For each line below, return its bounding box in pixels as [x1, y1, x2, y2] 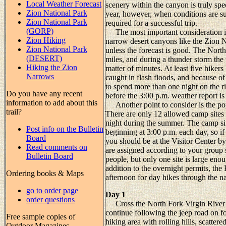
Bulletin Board [26, 151, 73, 160]
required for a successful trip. [105, 18, 197, 27]
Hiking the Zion [26, 63, 77, 72]
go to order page [26, 186, 78, 195]
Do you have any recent [6, 89, 82, 98]
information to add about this [6, 98, 97, 107]
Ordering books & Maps [6, 168, 84, 178]
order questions [26, 195, 75, 204]
